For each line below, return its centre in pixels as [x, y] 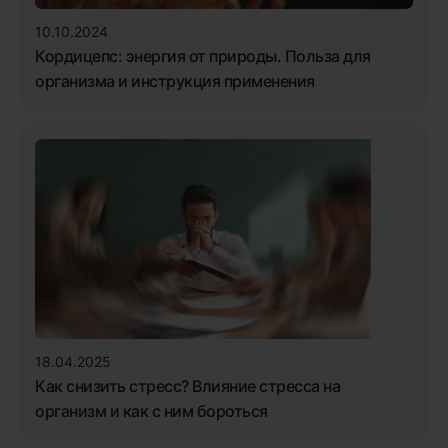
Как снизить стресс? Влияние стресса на [187, 385]
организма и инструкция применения [175, 80]
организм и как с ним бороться [151, 410]
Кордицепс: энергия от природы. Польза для [203, 55]
